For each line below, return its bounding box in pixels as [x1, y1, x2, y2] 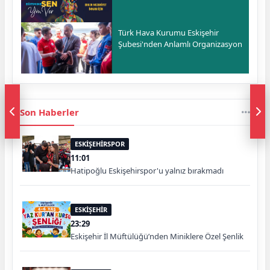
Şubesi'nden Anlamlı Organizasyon [118, 38, 243, 49]
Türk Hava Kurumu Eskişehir [118, 27, 219, 38]
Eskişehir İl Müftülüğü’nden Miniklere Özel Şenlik [71, 230, 243, 242]
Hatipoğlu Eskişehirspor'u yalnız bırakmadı [71, 165, 224, 176]
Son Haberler [20, 105, 79, 118]
